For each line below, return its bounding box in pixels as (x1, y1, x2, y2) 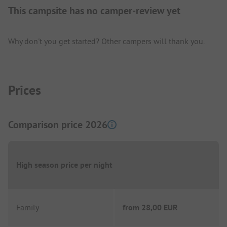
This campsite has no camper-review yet (8, 4, 180, 18)
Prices (8, 81, 41, 99)
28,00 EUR (141, 202, 178, 213)
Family (16, 202, 39, 213)
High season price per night (16, 159, 112, 170)
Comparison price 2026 (8, 118, 107, 132)
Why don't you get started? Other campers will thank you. (8, 36, 205, 47)
